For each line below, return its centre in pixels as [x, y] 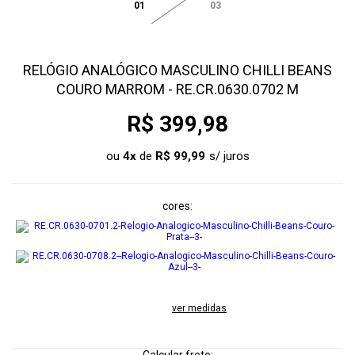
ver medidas [199, 308]
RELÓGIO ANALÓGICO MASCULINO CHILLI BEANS [177, 70]
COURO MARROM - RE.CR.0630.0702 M [177, 89]
